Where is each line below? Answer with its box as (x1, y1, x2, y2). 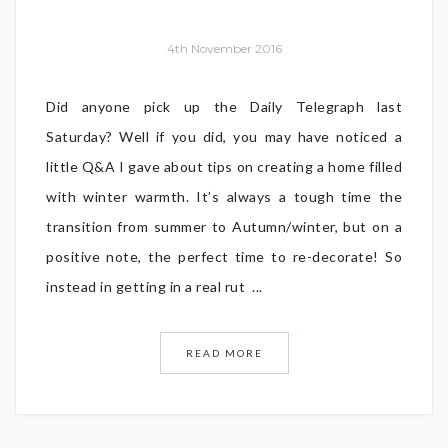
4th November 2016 (166, 40, 282, 56)
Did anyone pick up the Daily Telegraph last (46, 97, 402, 115)
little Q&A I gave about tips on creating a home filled (46, 157, 402, 175)
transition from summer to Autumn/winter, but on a (46, 217, 402, 235)
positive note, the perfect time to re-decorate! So (46, 247, 402, 265)
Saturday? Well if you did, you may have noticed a (46, 127, 402, 145)
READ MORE (185, 346, 263, 359)
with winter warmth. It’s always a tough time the (46, 187, 402, 205)
